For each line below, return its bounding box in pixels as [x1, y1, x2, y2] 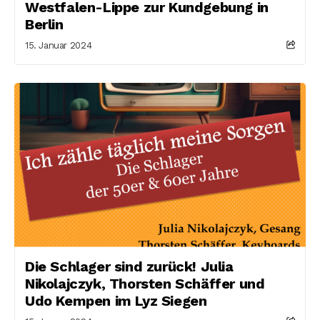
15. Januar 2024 [25, 40, 92, 51]
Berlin [25, 16, 64, 33]
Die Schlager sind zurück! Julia [25, 257, 234, 275]
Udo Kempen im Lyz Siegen [25, 291, 207, 309]
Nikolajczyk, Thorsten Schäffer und [25, 274, 265, 292]
